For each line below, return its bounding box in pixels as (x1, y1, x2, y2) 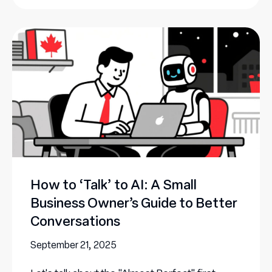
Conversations (30, 212, 120, 230)
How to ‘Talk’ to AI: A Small (30, 175, 197, 194)
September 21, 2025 (30, 238, 117, 251)
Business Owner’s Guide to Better (30, 194, 237, 212)
